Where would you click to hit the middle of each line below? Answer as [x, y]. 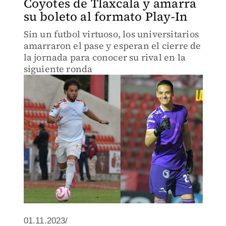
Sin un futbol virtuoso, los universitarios [111, 34]
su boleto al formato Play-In [105, 16]
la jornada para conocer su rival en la [105, 57]
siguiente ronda [58, 69]
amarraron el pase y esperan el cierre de [112, 46]
